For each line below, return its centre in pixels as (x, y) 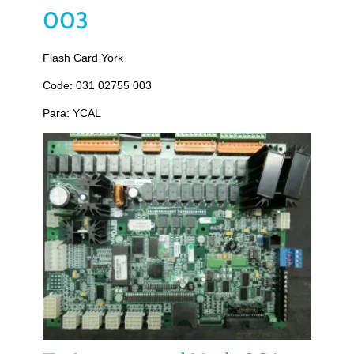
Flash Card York (83, 57)
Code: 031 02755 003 (97, 85)
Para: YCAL (72, 113)
